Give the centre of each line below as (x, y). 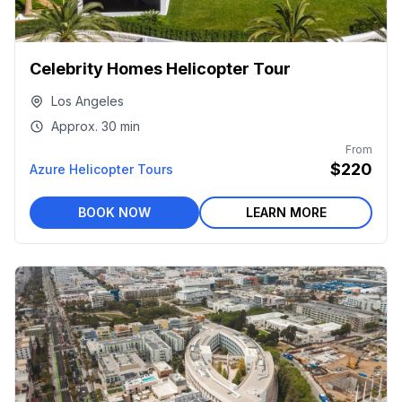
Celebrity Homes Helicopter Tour (160, 69)
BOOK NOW (114, 212)
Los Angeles (87, 101)
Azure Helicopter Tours (101, 169)
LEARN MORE (286, 212)
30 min (121, 126)
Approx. (74, 126)
